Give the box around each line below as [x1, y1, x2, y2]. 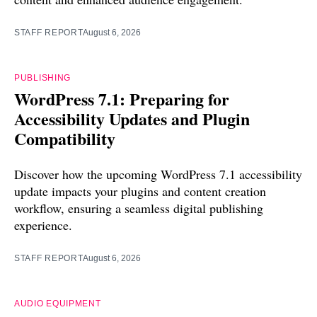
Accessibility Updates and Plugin [14, 106, 250, 132]
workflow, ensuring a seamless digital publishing [14, 200, 263, 217]
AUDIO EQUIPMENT [14, 299, 101, 309]
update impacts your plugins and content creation [14, 183, 266, 200]
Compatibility [14, 126, 115, 151]
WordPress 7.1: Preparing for [14, 86, 229, 112]
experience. [14, 217, 72, 234]
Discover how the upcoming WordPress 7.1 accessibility [14, 166, 302, 183]
